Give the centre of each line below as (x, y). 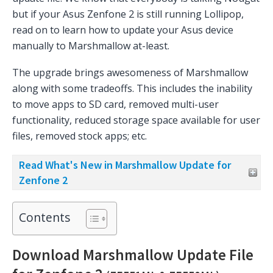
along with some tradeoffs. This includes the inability (132, 88)
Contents (45, 217)
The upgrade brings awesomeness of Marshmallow (130, 72)
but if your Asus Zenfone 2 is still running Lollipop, (128, 14)
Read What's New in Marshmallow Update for (125, 165)
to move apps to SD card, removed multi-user (115, 104)
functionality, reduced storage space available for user (136, 120)
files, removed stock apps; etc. (80, 136)
